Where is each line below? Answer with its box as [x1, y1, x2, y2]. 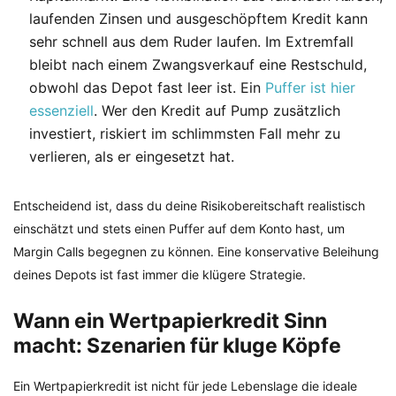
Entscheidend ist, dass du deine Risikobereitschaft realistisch [13, 198, 365, 214]
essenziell [29, 102, 94, 120]
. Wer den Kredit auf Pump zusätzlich [94, 102, 340, 120]
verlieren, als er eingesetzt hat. [29, 148, 234, 166]
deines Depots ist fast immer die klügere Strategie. [13, 267, 306, 283]
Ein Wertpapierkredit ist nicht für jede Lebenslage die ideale [13, 378, 357, 394]
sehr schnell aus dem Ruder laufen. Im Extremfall [29, 33, 354, 51]
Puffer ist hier [265, 79, 355, 97]
